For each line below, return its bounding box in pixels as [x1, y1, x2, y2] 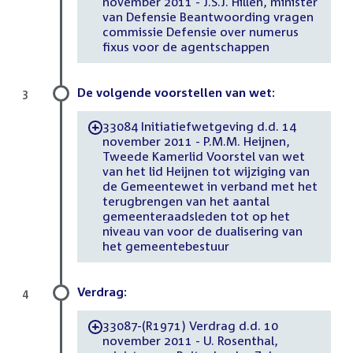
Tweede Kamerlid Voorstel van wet [102, 149, 305, 164]
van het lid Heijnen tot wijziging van [102, 164, 310, 179]
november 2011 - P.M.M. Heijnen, [102, 134, 290, 149]
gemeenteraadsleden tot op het [102, 209, 290, 224]
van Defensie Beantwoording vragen [102, 9, 314, 24]
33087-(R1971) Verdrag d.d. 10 [102, 318, 278, 333]
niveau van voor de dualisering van [102, 224, 303, 239]
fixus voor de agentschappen [102, 39, 269, 54]
